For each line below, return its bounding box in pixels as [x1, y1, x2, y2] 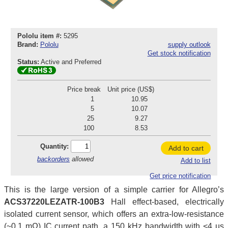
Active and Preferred [40, 58, 103, 66]
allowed [70, 155, 94, 163]
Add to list [180, 157, 211, 165]
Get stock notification [147, 49, 211, 58]
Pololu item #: [17, 32, 62, 40]
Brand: [17, 41, 38, 49]
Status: [17, 58, 39, 66]
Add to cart [168, 144, 204, 152]
